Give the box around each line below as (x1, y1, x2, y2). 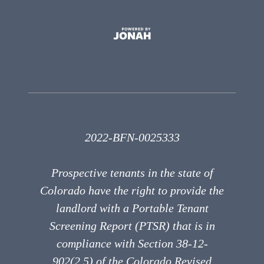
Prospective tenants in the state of (51, 166, 213, 179)
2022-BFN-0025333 (84, 130, 180, 144)
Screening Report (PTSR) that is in (49, 219, 215, 232)
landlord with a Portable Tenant (55, 201, 209, 214)
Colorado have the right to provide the (40, 183, 224, 197)
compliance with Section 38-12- (56, 236, 208, 250)
